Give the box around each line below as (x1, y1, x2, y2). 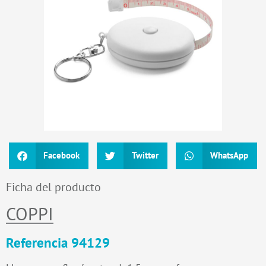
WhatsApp (210, 150, 249, 161)
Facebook (43, 150, 80, 161)
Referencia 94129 (6, 233, 110, 251)
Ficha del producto (6, 179, 101, 195)
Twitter (131, 150, 159, 161)
